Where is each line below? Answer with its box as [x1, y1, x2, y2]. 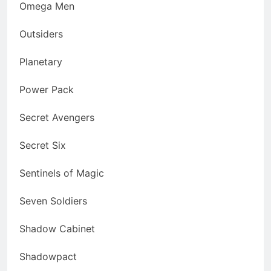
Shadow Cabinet [19, 223, 95, 235]
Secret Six [19, 139, 66, 152]
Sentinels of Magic [19, 167, 104, 180]
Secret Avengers [19, 111, 94, 124]
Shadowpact [19, 250, 77, 263]
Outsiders [19, 28, 63, 41]
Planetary [19, 56, 62, 68]
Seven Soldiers [19, 195, 87, 207]
